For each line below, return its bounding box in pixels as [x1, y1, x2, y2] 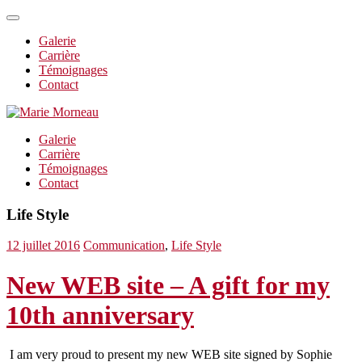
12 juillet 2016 [6, 238, 80, 253]
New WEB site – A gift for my [6, 270, 330, 300]
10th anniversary [6, 300, 194, 330]
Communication [83, 238, 165, 253]
